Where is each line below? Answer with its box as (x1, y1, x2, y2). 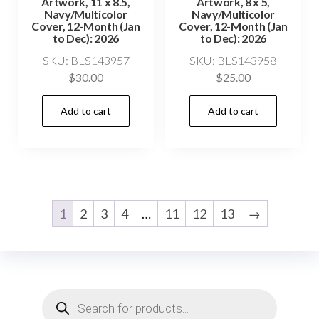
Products (41, 286, 95, 303)
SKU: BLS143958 (189, 53, 277, 68)
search (41, 299, 80, 315)
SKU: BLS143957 (42, 53, 130, 68)
